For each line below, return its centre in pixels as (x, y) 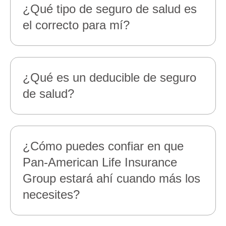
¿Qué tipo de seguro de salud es (110, 9)
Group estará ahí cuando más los (111, 178)
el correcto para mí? (79, 25)
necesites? (51, 194)
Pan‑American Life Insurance (100, 162)
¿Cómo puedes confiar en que (103, 146)
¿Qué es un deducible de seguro (109, 77)
